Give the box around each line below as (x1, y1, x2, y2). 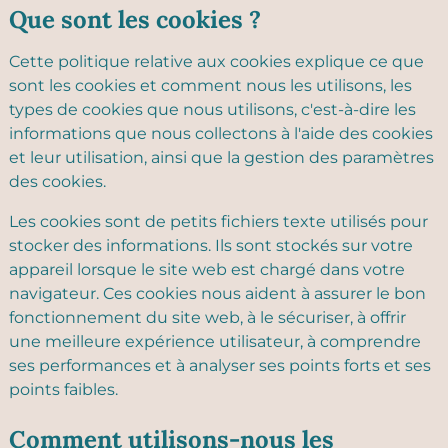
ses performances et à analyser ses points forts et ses (9, 356, 431, 375)
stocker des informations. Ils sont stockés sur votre (9, 236, 413, 255)
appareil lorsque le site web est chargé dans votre (9, 260, 405, 279)
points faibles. (9, 380, 118, 399)
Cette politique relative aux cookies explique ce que (9, 52, 424, 71)
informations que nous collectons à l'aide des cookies (9, 124, 433, 143)
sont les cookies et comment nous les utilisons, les (9, 76, 412, 95)
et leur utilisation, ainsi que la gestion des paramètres (9, 148, 434, 167)
